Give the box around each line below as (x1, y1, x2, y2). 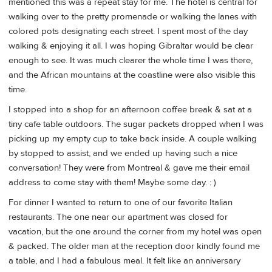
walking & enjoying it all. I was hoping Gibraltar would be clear (8, 39, 253, 52)
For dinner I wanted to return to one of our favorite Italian (8, 197, 233, 209)
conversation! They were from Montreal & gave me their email (8, 162, 250, 174)
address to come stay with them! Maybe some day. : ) (8, 177, 216, 189)
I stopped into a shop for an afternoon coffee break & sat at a (8, 104, 252, 116)
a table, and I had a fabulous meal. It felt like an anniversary (8, 255, 240, 267)
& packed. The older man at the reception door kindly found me (8, 240, 260, 253)
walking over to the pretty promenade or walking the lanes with (8, 10, 257, 22)
